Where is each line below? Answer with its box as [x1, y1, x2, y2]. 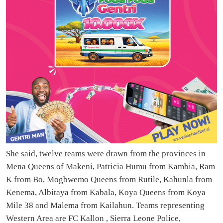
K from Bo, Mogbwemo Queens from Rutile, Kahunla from [6, 175, 212, 185]
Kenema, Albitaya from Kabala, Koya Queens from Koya [6, 188, 206, 198]
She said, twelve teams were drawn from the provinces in [6, 149, 206, 159]
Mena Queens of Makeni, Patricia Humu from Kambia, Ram [6, 162, 215, 172]
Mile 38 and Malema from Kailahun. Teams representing [6, 201, 205, 211]
